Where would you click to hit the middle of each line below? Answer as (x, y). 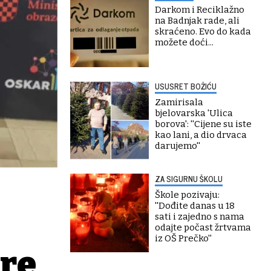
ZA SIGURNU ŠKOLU (189, 179)
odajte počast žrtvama (203, 227)
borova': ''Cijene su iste (203, 124)
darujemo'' (178, 146)
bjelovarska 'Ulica (194, 113)
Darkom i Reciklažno (200, 10)
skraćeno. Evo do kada (203, 31)
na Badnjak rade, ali (197, 21)
